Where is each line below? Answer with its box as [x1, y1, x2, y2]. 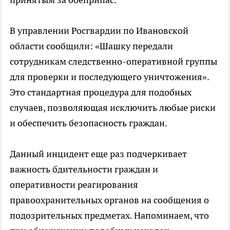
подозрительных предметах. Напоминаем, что [10, 209, 209, 222]
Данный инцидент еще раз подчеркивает [10, 148, 187, 160]
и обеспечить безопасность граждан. [10, 117, 167, 129]
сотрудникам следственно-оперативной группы [10, 55, 217, 68]
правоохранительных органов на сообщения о [10, 194, 209, 206]
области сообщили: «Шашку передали [10, 40, 173, 52]
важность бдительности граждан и [10, 163, 158, 176]
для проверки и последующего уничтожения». [10, 71, 209, 83]
